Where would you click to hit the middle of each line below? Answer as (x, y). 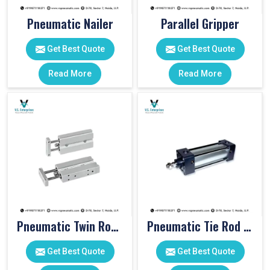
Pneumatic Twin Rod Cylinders (115, 226)
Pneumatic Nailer (70, 24)
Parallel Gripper (200, 24)
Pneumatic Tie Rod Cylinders (247, 226)
